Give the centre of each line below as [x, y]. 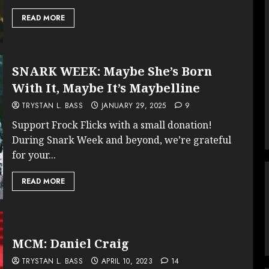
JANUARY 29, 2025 [134, 106]
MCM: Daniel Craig [70, 243]
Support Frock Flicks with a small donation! [112, 125]
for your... [34, 155]
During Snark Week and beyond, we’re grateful [121, 140]
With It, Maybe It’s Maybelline [106, 88]
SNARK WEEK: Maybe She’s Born [112, 71]
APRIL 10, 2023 [127, 261]
